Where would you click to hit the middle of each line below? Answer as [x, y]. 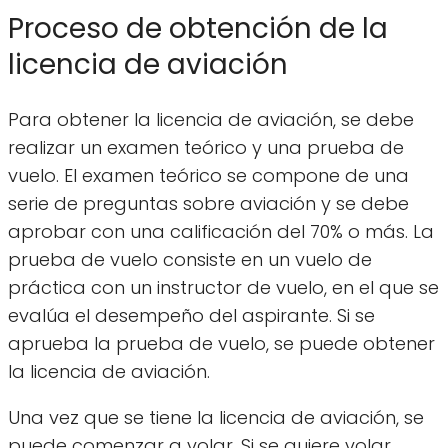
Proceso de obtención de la [198, 28]
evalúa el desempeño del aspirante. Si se [191, 316]
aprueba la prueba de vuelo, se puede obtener [221, 344]
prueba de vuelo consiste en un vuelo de [190, 260]
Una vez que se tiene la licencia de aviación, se [216, 418]
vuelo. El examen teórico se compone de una [208, 176]
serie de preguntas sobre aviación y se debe [208, 204]
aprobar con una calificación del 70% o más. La [221, 232]
